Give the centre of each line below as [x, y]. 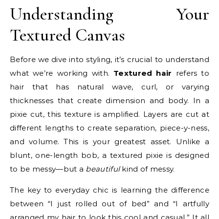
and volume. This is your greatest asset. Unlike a [109, 141]
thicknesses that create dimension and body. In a [109, 100]
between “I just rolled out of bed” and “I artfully [109, 203]
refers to [190, 73]
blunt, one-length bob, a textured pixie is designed [109, 155]
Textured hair [143, 73]
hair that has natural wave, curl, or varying [109, 87]
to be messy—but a [48, 169]
